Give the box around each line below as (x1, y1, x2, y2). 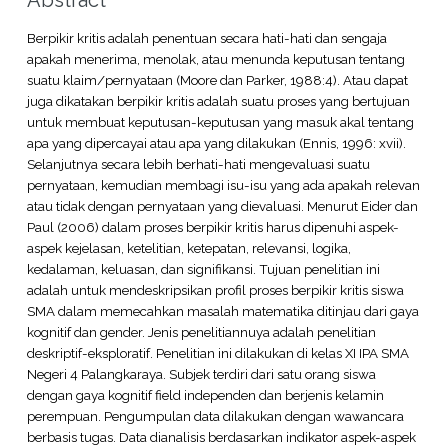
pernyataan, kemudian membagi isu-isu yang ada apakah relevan (26, 176, 420, 193)
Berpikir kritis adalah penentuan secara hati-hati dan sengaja (26, 29, 387, 46)
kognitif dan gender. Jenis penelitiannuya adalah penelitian (26, 323, 376, 340)
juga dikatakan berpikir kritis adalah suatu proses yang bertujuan (26, 92, 410, 109)
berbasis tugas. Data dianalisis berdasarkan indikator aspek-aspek (26, 428, 416, 445)
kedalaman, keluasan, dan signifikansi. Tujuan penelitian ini (26, 260, 380, 277)
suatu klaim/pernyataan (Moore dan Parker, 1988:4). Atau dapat (26, 71, 408, 88)
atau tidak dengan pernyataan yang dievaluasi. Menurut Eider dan (26, 197, 418, 214)
